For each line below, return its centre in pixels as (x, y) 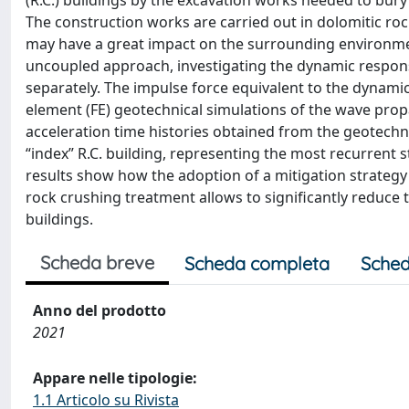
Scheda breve (97, 262)
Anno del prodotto (100, 310)
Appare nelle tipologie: (115, 378)
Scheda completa (257, 263)
